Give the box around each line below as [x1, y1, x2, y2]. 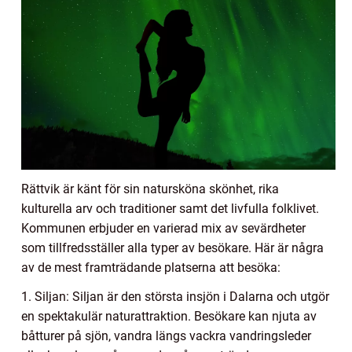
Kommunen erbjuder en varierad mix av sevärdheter [21, 220, 306, 236]
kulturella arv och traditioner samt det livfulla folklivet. [21, 200, 319, 216]
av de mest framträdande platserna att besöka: [21, 259, 280, 275]
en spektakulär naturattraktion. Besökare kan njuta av [21, 308, 317, 324]
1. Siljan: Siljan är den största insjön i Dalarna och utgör [21, 288, 329, 304]
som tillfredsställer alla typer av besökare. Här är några [21, 240, 324, 255]
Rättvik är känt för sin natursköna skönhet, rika [21, 181, 279, 196]
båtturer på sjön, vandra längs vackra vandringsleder [21, 328, 311, 343]
